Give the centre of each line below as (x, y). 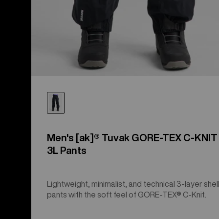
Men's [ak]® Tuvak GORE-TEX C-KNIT (132, 137)
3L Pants (67, 150)
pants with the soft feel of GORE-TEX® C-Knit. (127, 194)
